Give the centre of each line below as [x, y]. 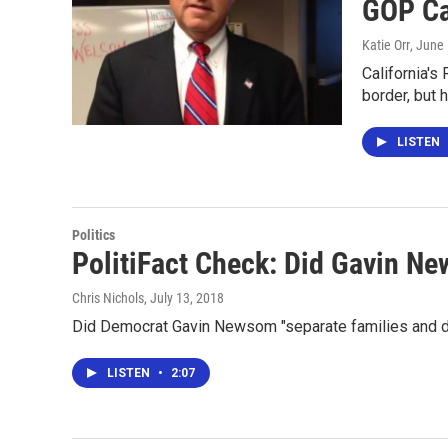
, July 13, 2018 [184, 297]
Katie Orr [386, 44]
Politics [93, 234]
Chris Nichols [108, 297]
